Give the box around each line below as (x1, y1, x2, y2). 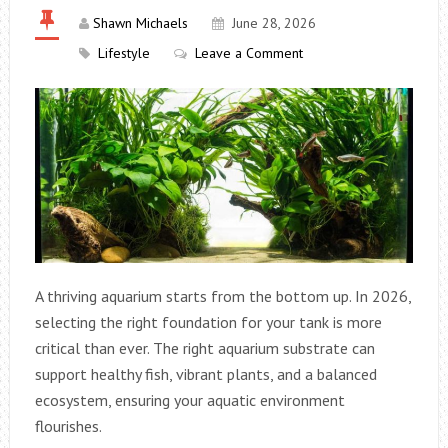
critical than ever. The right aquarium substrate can (34, 337, 375, 358)
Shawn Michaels (92, 14, 188, 32)
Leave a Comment (194, 44, 303, 62)
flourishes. (34, 415, 102, 436)
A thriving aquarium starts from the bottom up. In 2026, (34, 285, 411, 306)
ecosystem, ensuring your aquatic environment (34, 389, 345, 410)
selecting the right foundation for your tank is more (34, 311, 382, 332)
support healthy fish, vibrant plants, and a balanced (34, 363, 377, 384)
